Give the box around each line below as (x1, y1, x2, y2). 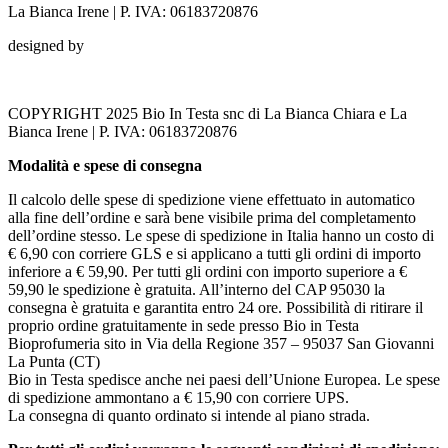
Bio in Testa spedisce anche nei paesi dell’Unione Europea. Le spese (8, 370, 440, 388)
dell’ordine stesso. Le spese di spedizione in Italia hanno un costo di (8, 226, 434, 244)
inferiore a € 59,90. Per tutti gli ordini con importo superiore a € (8, 262, 407, 280)
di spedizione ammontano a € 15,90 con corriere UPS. (8, 388, 349, 406)
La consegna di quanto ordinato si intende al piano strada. (8, 406, 370, 424)
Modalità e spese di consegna (8, 156, 202, 174)
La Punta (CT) (8, 352, 100, 370)
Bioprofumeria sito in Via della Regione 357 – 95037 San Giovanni (8, 334, 434, 352)
